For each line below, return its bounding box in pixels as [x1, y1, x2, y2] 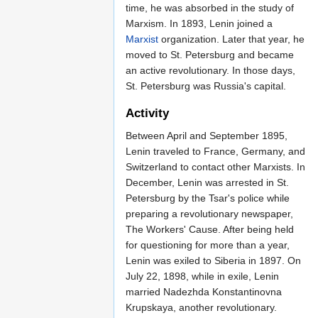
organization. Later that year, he [158, 33, 305, 45]
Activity [126, 106, 169, 121]
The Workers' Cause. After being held [126, 224, 294, 236]
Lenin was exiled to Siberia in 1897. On [126, 255, 301, 267]
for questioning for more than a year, [126, 239, 290, 251]
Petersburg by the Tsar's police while [126, 192, 290, 204]
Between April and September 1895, [126, 130, 287, 142]
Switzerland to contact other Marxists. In [126, 161, 305, 173]
